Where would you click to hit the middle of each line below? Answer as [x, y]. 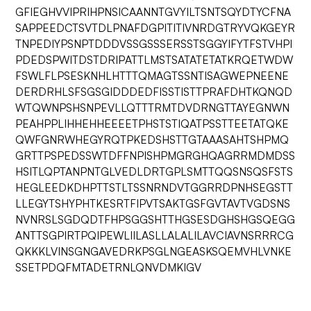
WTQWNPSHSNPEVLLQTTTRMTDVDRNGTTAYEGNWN [153, 108]
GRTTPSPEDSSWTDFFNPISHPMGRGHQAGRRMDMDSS [155, 155]
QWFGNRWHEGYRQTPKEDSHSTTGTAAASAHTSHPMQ [152, 140]
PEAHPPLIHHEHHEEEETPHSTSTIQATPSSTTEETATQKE [152, 124]
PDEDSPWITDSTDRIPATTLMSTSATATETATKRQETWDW [154, 60]
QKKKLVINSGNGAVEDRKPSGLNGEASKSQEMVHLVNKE [154, 251]
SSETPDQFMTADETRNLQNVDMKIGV [109, 267]
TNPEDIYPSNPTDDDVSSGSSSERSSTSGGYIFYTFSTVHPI [154, 44]
